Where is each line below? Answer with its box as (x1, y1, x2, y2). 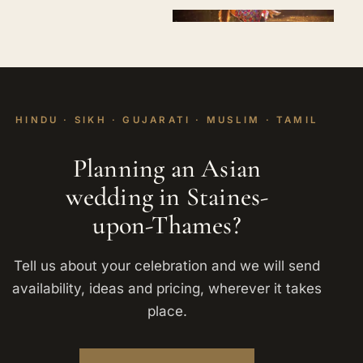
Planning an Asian (72, 152, 262, 184)
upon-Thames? (92, 208, 241, 241)
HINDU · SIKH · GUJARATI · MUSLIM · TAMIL (15, 113, 319, 126)
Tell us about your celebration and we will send (14, 257, 321, 274)
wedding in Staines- (65, 180, 269, 212)
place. (147, 302, 187, 319)
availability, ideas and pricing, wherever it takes (12, 280, 322, 297)
